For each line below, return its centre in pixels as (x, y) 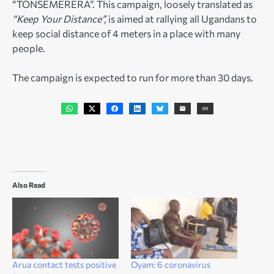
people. (29, 48)
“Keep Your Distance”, (60, 19)
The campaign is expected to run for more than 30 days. (133, 78)
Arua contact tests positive (64, 264)
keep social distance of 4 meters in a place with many (126, 34)
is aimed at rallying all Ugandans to (183, 19)
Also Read (29, 185)
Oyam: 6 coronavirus (171, 264)
